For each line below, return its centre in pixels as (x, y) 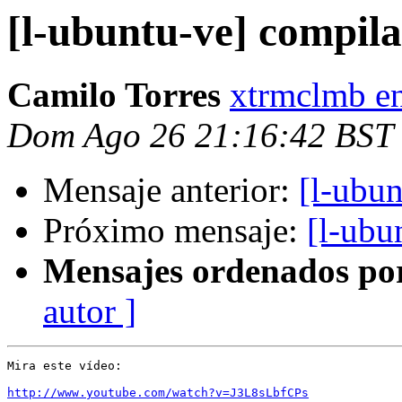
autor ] (90, 311)
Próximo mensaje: (175, 231)
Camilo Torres (114, 95)
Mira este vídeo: (65, 366)
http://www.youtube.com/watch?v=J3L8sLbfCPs (158, 393)
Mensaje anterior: (171, 190)
